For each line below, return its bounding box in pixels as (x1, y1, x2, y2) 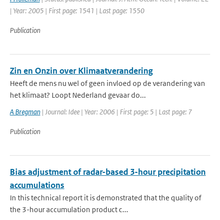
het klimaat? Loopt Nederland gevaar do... (10, 90, 146, 100)
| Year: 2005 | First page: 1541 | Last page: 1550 (10, 6, 144, 15)
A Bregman (10, 107, 40, 116)
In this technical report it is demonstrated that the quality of (10, 193, 201, 202)
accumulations (10, 180, 64, 191)
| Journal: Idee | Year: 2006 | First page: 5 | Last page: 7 (40, 107, 192, 116)
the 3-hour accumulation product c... (10, 205, 128, 214)
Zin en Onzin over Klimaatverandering (10, 65, 153, 76)
